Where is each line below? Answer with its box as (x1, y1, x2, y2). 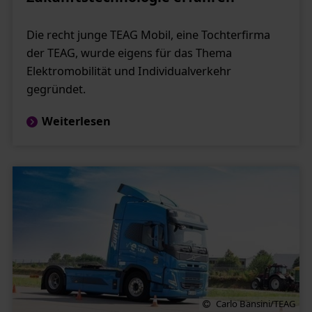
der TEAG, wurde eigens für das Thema (26, 45, 232, 61)
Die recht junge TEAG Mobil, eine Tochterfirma (26, 27, 270, 43)
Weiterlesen (41, 114, 111, 130)
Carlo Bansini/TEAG (216, 297, 297, 310)
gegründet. (26, 81, 86, 97)
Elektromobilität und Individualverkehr (26, 63, 231, 79)
